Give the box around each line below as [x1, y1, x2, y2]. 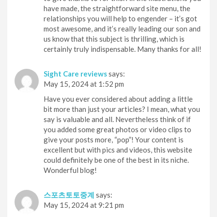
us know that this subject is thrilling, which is [44, 34, 185, 43]
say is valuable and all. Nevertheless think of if [44, 114, 191, 124]
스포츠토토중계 [44, 190, 94, 199]
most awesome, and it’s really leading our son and [44, 24, 201, 33]
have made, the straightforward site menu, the [44, 3, 190, 13]
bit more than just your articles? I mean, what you [44, 104, 200, 113]
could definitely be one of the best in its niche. [44, 155, 189, 164]
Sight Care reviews [44, 69, 107, 78]
